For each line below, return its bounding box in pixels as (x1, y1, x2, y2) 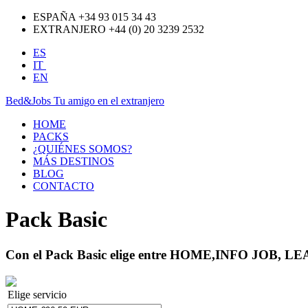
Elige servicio (8, 288, 67, 300)
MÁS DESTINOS (33, 155, 114, 167)
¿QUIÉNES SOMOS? (33, 143, 132, 155)
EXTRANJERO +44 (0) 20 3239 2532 (33, 23, 204, 35)
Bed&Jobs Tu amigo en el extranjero (5, 95, 164, 107)
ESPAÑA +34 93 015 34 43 (33, 11, 156, 23)
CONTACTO (33, 180, 94, 192)
